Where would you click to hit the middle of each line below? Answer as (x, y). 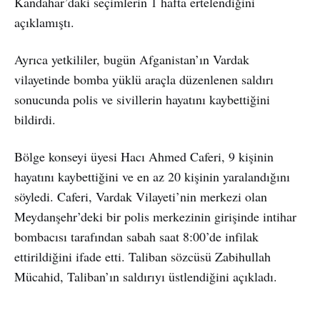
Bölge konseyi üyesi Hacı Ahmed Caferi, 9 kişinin (144, 157)
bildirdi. (35, 120)
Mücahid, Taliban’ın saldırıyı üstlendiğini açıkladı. (146, 277)
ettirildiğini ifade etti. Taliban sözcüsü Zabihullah (142, 257)
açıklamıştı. (44, 22)
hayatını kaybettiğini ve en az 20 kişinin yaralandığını (152, 177)
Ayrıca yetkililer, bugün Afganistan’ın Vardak (132, 60)
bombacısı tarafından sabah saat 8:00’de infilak (136, 237)
